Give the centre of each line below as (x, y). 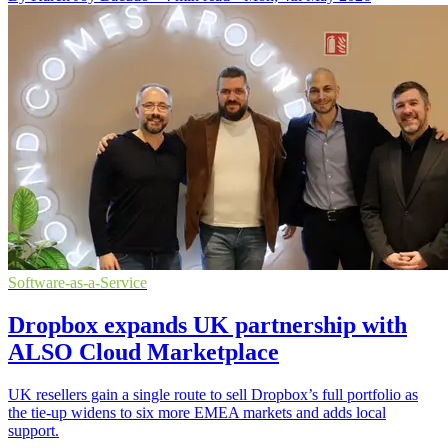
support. (33, 430)
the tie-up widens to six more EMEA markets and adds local (197, 412)
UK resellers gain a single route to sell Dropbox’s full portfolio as (213, 394)
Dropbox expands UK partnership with (207, 324)
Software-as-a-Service (77, 282)
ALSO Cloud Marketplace (143, 351)
